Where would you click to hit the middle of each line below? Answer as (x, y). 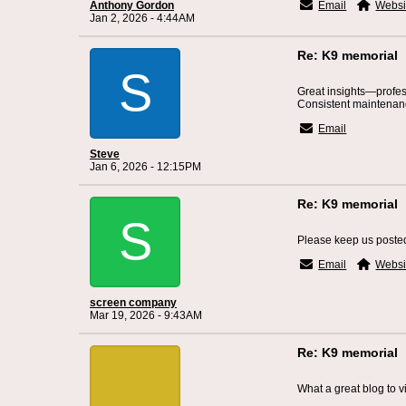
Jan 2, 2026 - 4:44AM (142, 18)
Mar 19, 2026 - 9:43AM (146, 315)
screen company (133, 303)
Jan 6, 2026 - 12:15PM (145, 167)
